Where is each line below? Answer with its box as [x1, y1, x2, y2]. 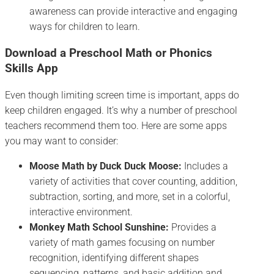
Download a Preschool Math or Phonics [5, 46, 212, 60]
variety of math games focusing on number [29, 237, 215, 249]
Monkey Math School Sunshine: [29, 221, 169, 234]
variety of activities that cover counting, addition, [29, 176, 237, 188]
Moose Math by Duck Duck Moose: [29, 160, 182, 172]
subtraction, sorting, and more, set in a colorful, [29, 191, 230, 203]
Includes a [182, 160, 228, 172]
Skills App [5, 61, 58, 75]
